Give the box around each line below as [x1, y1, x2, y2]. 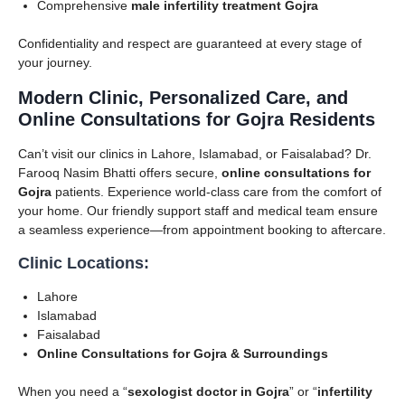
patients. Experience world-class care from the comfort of [52, 184, 381, 199]
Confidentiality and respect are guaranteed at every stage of [18, 35, 362, 51]
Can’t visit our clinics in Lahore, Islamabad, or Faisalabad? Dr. [18, 146, 372, 161]
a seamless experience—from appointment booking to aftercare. [18, 221, 386, 237]
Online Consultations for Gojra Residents [18, 108, 375, 129]
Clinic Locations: [18, 253, 149, 272]
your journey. [18, 54, 92, 70]
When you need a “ [18, 383, 127, 399]
